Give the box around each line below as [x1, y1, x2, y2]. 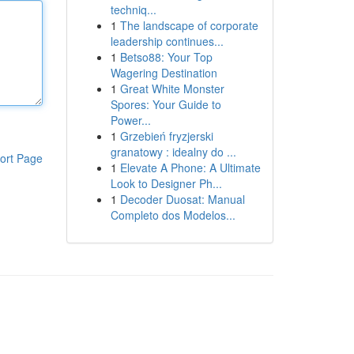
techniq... [110, 2, 156, 17]
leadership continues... [110, 33, 224, 49]
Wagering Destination [110, 65, 217, 81]
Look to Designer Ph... [110, 175, 222, 191]
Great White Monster [119, 81, 224, 96]
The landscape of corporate [119, 17, 258, 33]
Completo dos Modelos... [110, 207, 235, 223]
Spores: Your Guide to [110, 96, 221, 112]
